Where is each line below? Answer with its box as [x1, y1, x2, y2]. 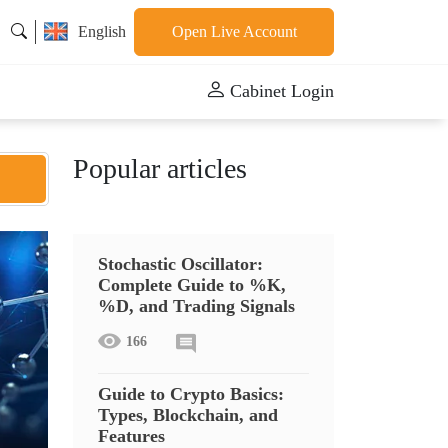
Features [98, 426, 165, 446]
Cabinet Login [230, 81, 334, 101]
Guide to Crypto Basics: [98, 384, 284, 404]
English [78, 23, 126, 40]
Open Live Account [171, 23, 297, 40]
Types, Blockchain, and [98, 405, 278, 425]
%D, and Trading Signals [98, 296, 295, 316]
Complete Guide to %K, [98, 275, 286, 295]
